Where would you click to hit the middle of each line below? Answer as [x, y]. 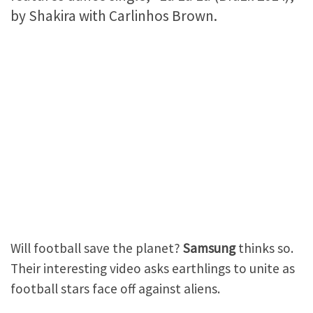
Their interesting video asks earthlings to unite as [153, 269]
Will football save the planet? [97, 248]
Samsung [209, 248]
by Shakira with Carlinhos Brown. [114, 15]
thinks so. [264, 248]
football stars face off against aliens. [115, 289]
